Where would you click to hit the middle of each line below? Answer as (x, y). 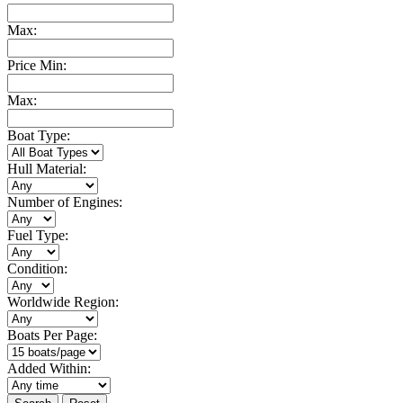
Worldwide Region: (63, 301)
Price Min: (37, 65)
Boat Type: (39, 135)
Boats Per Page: (52, 335)
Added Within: (49, 368)
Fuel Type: (38, 235)
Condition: (37, 268)
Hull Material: (47, 168)
